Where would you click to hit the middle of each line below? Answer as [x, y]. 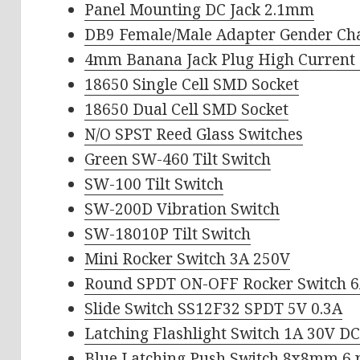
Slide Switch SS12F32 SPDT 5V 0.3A [214, 309]
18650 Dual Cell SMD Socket [187, 110]
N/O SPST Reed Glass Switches [194, 135]
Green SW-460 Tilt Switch [178, 160]
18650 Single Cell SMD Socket [192, 85]
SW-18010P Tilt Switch [168, 234]
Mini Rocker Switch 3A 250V [188, 259]
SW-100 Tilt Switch [154, 184]
